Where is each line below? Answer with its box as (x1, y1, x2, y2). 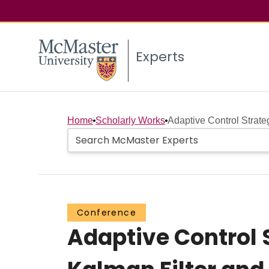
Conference (77, 207, 136, 219)
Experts (136, 47, 184, 67)
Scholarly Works (95, 115, 165, 126)
